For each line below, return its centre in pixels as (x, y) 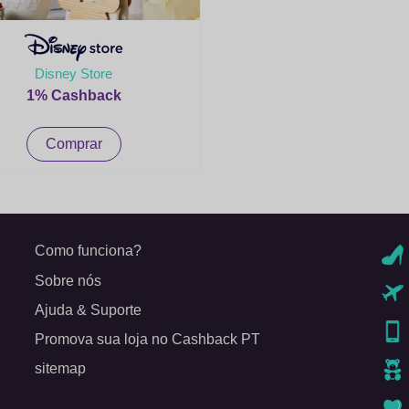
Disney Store (73, 73)
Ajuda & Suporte (88, 310)
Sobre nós (68, 281)
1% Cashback (73, 95)
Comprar (73, 144)
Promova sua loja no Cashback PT (147, 339)
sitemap (60, 368)
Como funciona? (88, 251)
